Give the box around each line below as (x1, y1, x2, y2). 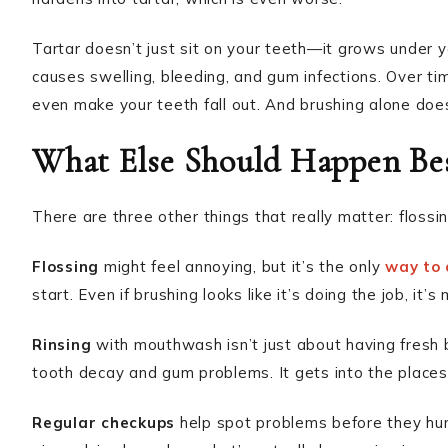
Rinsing (32, 335, 92, 354)
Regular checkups (32, 413, 175, 432)
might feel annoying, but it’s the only (99, 257, 385, 276)
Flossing (32, 257, 99, 276)
